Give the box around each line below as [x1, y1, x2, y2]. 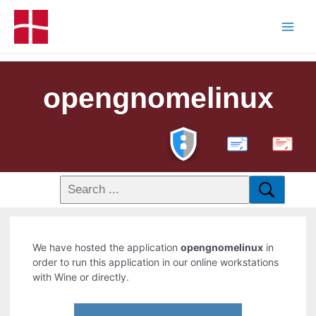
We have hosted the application [32, 241, 181, 254]
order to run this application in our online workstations [32, 256, 279, 269]
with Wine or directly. [32, 271, 130, 284]
